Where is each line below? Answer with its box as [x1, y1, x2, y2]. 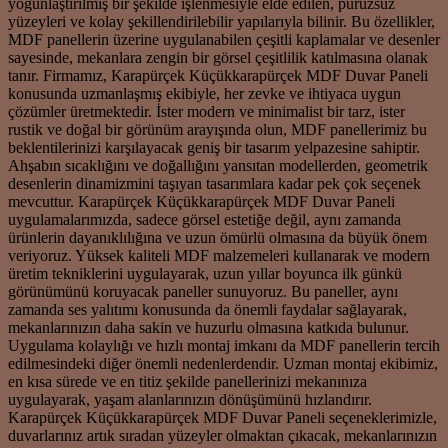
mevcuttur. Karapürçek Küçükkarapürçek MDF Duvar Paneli [8, 192, 395, 210]
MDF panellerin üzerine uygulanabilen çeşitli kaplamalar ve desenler [8, 30, 440, 48]
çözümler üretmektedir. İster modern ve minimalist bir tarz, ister [8, 102, 405, 120]
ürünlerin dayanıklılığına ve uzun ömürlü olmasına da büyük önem [8, 228, 427, 246]
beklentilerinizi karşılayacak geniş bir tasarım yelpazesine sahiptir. [8, 138, 420, 156]
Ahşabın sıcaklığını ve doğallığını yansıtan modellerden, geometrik [8, 156, 428, 174]
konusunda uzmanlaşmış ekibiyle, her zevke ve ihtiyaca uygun [8, 84, 401, 102]
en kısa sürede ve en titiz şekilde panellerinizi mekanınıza [8, 372, 367, 390]
